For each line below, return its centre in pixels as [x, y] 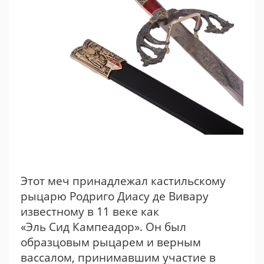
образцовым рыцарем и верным [111, 242]
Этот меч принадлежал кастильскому [123, 181]
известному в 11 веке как [90, 212]
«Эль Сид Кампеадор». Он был [103, 227]
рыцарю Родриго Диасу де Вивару [115, 196]
